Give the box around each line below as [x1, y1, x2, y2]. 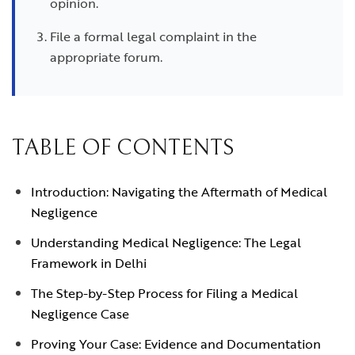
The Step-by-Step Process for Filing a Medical [31, 284, 298, 303]
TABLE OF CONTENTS [12, 136, 235, 161]
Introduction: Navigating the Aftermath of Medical [31, 182, 327, 201]
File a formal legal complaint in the [50, 27, 257, 46]
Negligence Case [31, 304, 129, 323]
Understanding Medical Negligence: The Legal [31, 233, 301, 252]
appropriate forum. [50, 48, 162, 67]
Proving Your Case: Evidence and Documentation [31, 334, 321, 353]
